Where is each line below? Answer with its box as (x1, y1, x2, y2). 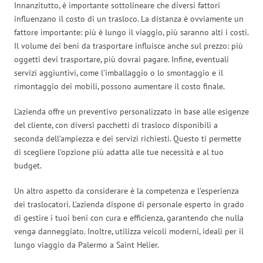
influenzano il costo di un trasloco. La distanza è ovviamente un (14, 13, 244, 24)
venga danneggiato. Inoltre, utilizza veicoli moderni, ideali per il (14, 225, 244, 237)
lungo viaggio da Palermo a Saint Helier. (14, 239, 159, 250)
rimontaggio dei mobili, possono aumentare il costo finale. (14, 80, 225, 92)
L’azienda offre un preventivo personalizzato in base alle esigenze (14, 106, 249, 117)
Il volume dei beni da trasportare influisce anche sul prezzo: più (14, 40, 243, 51)
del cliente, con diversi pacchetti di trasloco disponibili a (14, 119, 218, 130)
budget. (14, 160, 42, 171)
